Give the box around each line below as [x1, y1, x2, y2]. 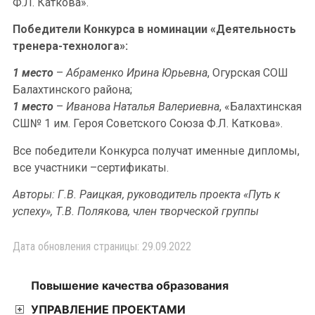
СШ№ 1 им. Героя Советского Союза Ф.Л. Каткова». [13, 117, 283, 131]
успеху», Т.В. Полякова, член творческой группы [13, 205, 259, 219]
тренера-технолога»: [13, 39, 128, 53]
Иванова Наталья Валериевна [66, 100, 219, 114]
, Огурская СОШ [207, 66, 288, 80]
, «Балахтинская [219, 100, 302, 114]
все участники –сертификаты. [13, 160, 169, 174]
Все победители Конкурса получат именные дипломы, [13, 143, 300, 157]
